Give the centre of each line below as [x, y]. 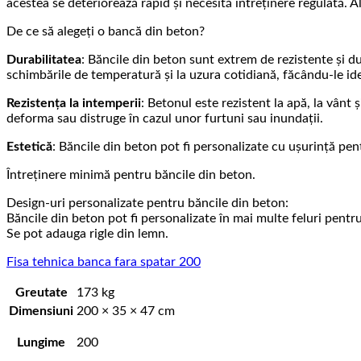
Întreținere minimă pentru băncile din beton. [131, 175]
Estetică [29, 147]
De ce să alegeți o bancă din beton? [106, 32]
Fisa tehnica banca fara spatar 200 [104, 262]
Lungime [41, 343]
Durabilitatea [44, 60]
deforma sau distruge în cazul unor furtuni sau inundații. [165, 119]
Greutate [41, 293]
